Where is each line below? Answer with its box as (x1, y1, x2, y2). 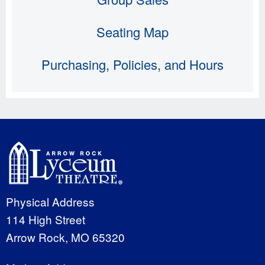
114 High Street (6, 211, 85, 227)
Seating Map (96, 22, 169, 41)
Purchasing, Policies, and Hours (41, 54, 224, 73)
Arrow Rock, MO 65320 (6, 228, 125, 245)
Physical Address (6, 193, 95, 209)
